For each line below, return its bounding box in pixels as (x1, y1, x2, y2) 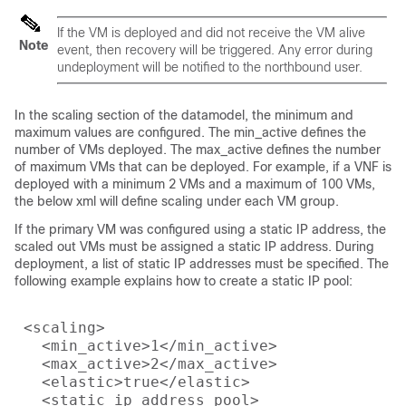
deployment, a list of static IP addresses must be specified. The (14, 256, 389, 271)
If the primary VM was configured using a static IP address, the (14, 222, 386, 237)
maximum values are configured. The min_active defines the (14, 125, 366, 140)
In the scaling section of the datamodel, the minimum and (14, 108, 353, 122)
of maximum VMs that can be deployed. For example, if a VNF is (14, 159, 391, 174)
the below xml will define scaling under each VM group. (14, 194, 339, 208)
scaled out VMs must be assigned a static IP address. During (14, 239, 374, 254)
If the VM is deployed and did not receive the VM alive (57, 25, 365, 40)
